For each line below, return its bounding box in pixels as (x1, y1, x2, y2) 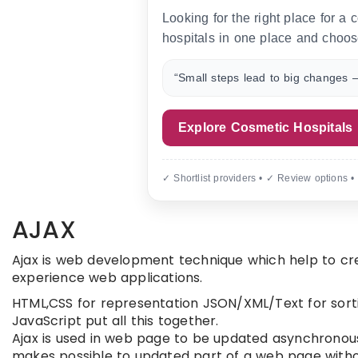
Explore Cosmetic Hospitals (178, 121, 353, 134)
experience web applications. (12, 268, 203, 287)
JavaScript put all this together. (12, 312, 219, 330)
